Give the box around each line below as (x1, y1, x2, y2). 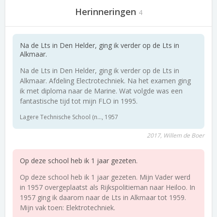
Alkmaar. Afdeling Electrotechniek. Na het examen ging (20, 76, 191, 85)
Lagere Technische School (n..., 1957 (20, 113, 118, 121)
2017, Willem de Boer (147, 131, 204, 139)
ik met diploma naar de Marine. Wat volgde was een (20, 86, 183, 95)
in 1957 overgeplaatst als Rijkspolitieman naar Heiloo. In (20, 183, 195, 192)
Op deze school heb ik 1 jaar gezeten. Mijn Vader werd (20, 172, 190, 182)
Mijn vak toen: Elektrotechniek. (20, 203, 115, 212)
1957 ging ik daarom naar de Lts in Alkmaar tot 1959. (20, 193, 186, 202)
